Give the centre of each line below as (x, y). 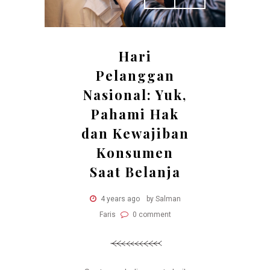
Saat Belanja (135, 172)
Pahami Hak (135, 114)
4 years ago (120, 199)
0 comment (151, 215)
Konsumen (135, 153)
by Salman (163, 199)
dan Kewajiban (135, 133)
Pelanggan (135, 76)
